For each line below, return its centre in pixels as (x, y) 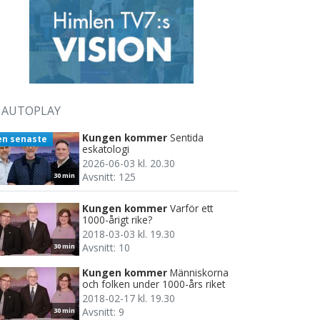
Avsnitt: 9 (103, 311)
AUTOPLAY (31, 110)
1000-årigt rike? (117, 219)
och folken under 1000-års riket (154, 284)
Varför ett (191, 208)
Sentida (187, 137)
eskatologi (106, 149)
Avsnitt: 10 (106, 247)
